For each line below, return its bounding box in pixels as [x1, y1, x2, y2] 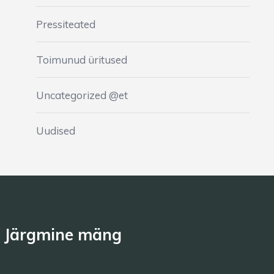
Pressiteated [35, 18, 95, 31]
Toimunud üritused [35, 53, 127, 66]
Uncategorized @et [35, 89, 128, 102]
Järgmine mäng [4, 224, 122, 245]
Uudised [35, 124, 75, 137]
